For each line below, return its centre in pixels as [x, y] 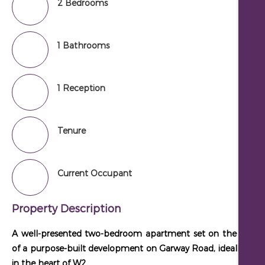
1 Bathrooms [83, 45]
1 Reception [81, 88]
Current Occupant [95, 173]
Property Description [67, 208]
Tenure [72, 130]
